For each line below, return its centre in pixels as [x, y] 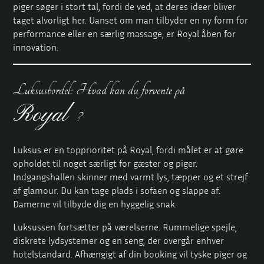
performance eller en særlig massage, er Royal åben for [125, 33]
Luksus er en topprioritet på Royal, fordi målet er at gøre [128, 150]
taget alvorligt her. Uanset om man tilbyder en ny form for [131, 20]
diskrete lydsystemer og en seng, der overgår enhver [119, 241]
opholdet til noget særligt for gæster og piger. [105, 164]
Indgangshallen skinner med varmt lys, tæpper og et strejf [131, 177]
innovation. [36, 47]
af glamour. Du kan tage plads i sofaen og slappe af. [117, 191]
